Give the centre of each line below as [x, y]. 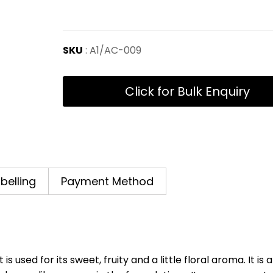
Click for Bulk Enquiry [188, 91]
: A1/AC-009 [112, 50]
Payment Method [108, 181]
